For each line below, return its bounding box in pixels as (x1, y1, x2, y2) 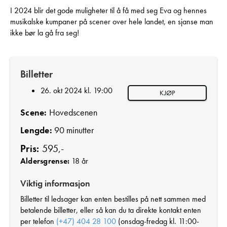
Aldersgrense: (20, 155, 70, 166)
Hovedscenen (47, 106, 97, 118)
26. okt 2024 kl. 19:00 (41, 85, 112, 96)
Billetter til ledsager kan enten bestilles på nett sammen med (20, 193, 206, 204)
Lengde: (20, 124, 52, 136)
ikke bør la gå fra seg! (10, 27, 79, 38)
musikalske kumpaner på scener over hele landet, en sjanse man (10, 16, 213, 27)
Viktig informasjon (20, 177, 90, 189)
